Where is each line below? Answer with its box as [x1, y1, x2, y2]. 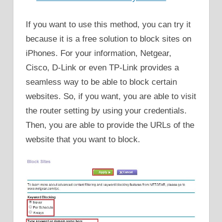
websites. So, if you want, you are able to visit [26, 91, 196, 101]
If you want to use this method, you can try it [26, 19, 191, 29]
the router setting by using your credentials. [26, 106, 187, 115]
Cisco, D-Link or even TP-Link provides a [26, 62, 179, 72]
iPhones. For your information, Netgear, [26, 48, 171, 58]
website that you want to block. [26, 134, 140, 144]
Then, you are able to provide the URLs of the [26, 120, 194, 130]
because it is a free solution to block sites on [26, 34, 191, 44]
